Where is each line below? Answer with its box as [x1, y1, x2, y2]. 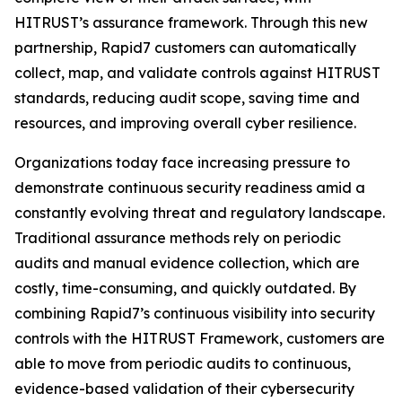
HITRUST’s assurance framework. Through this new [14, 13, 368, 31]
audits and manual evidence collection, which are [14, 254, 360, 272]
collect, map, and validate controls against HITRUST [14, 64, 380, 82]
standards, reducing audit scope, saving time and [14, 89, 360, 107]
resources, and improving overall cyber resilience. [14, 114, 356, 132]
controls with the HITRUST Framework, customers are [14, 329, 385, 347]
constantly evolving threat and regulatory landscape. [14, 204, 385, 222]
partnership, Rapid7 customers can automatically [14, 39, 356, 57]
